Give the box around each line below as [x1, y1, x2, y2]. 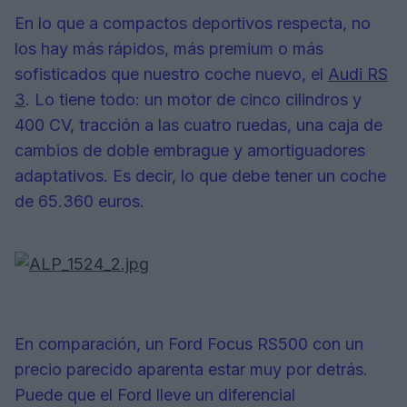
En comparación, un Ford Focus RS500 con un [15, 333, 363, 353]
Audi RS [328, 64, 388, 84]
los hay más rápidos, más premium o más [15, 38, 323, 58]
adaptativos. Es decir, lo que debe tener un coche [15, 165, 386, 185]
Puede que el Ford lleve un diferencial [15, 384, 295, 404]
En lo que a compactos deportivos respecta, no [15, 13, 371, 33]
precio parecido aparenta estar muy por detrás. [15, 359, 368, 379]
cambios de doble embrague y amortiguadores [15, 140, 365, 160]
